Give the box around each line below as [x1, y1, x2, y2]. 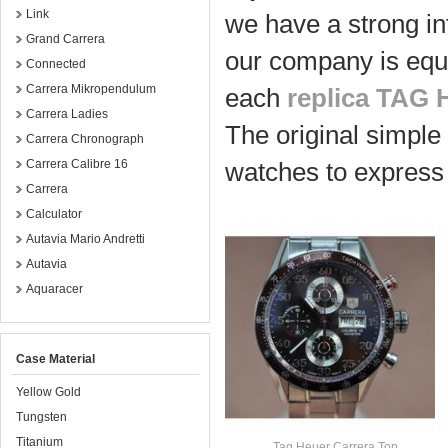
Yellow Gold [16, 385, 81, 399]
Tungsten [16, 410, 67, 424]
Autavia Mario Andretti [26, 232, 145, 246]
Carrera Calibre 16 [26, 157, 128, 171]
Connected [26, 57, 86, 71]
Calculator [26, 207, 82, 221]
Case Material [16, 352, 95, 366]
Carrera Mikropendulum [26, 82, 156, 96]
